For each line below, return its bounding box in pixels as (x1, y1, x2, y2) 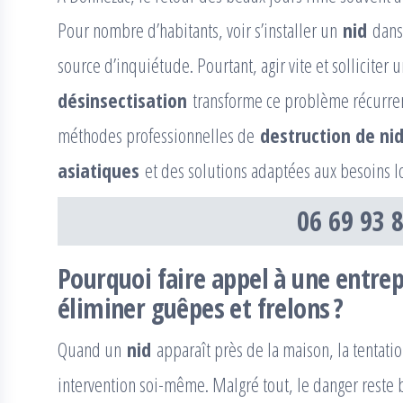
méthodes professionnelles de (58, 121, 260, 148)
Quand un (58, 336, 127, 363)
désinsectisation (58, 86, 187, 113)
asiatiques (58, 157, 139, 184)
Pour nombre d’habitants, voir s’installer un (58, 16, 343, 43)
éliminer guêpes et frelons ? (58, 290, 344, 327)
